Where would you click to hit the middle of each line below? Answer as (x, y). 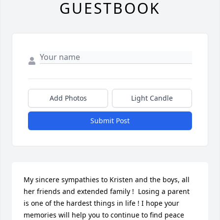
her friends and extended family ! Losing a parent (107, 192)
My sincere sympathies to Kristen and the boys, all (107, 180)
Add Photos (68, 98)
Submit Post (110, 121)
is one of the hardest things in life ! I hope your (101, 203)
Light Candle (152, 98)
